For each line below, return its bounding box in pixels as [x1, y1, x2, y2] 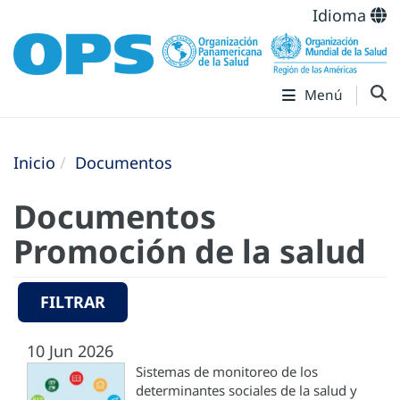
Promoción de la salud [13, 229, 366, 274]
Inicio [13, 152, 55, 174]
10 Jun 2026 [27, 340, 113, 362]
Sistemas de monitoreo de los [136, 362, 318, 381]
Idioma [312, 4, 371, 26]
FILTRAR [40, 291, 105, 313]
